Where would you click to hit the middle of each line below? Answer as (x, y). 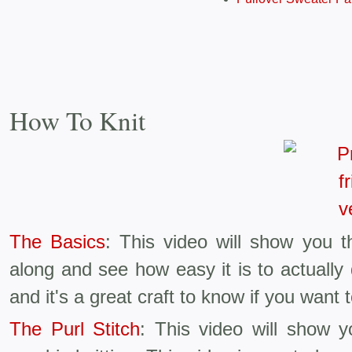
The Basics (58, 241)
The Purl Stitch (75, 329)
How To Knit (77, 121)
